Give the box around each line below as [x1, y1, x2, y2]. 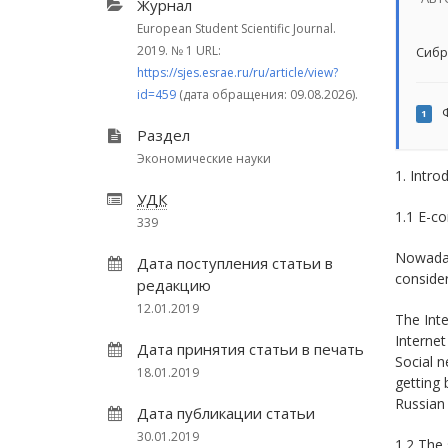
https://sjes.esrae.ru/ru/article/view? [137, 64, 338, 81]
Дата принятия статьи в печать [137, 339, 364, 359]
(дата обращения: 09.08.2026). [176, 86, 358, 103]
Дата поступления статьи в [137, 253, 333, 273]
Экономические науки [137, 150, 271, 167]
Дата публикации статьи [137, 403, 315, 423]
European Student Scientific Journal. [137, 20, 336, 37]
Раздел [137, 125, 190, 145]
